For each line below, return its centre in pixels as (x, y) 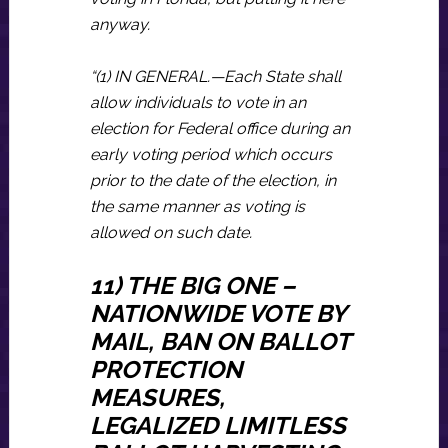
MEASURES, (157, 397)
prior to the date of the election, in (212, 180)
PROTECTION (165, 369)
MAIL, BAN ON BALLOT (219, 341)
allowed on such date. (170, 232)
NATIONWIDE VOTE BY (217, 313)
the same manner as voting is (197, 206)
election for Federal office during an (219, 128)
